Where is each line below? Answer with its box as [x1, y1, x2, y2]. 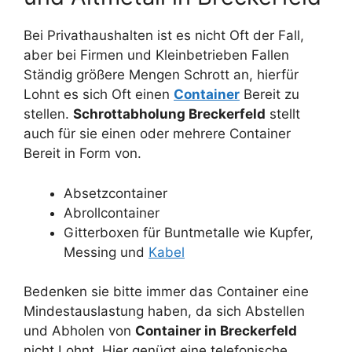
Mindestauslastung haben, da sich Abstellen [24, 303, 305, 320]
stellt [266, 106, 300, 123]
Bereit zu [240, 86, 299, 103]
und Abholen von [24, 323, 135, 339]
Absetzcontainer [64, 185, 167, 201]
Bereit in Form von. [24, 145, 141, 162]
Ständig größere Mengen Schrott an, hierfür [24, 67, 299, 83]
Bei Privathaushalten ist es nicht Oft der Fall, [24, 27, 304, 44]
